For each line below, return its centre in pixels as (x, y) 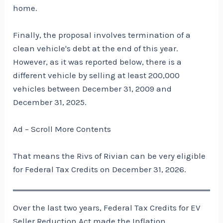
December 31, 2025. (50, 102)
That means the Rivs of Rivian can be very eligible (110, 156)
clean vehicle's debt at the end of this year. (96, 48)
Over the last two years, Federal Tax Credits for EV (107, 208)
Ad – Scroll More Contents (62, 129)
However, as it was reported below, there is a (98, 61)
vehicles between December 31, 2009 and (93, 88)
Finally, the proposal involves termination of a (102, 35)
